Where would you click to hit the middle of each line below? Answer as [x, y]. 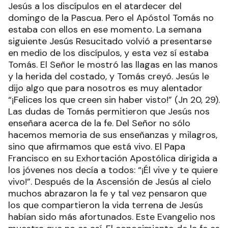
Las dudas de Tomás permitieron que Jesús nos [109, 111]
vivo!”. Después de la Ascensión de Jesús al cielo [110, 182]
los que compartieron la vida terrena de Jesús [106, 205]
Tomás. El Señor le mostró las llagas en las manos [113, 65]
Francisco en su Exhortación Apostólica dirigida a [113, 158]
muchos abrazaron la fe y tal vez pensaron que [107, 193]
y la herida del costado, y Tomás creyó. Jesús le [109, 76]
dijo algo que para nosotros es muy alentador [105, 88]
